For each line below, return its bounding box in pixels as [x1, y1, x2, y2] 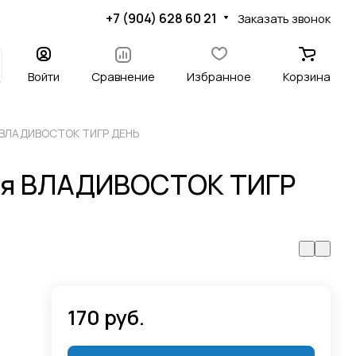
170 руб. [68, 304, 145, 331]
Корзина [283, 68, 331, 84]
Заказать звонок [238, 10, 331, 26]
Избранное [187, 68, 251, 84]
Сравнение [91, 68, 155, 84]
